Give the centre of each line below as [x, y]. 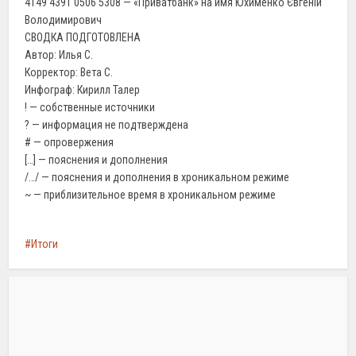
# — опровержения [70, 142]
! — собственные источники [90, 107]
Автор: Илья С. [59, 55]
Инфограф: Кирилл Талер [83, 90]
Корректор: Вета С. [69, 72]
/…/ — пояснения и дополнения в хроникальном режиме [157, 177]
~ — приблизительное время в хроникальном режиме [151, 195]
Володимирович [64, 20]
